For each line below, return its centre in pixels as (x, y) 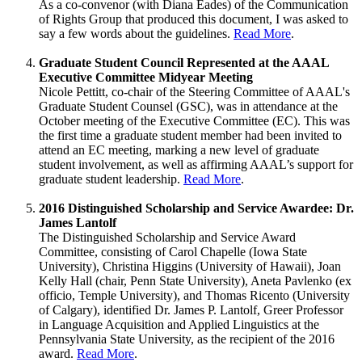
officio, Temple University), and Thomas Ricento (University (194, 296)
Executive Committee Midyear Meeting (146, 78)
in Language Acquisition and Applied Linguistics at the (179, 325)
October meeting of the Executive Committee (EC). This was (194, 121)
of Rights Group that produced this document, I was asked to (194, 19)
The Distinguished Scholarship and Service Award (167, 238)
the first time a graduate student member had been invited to (190, 136)
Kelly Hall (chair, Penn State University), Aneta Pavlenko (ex (195, 281)
